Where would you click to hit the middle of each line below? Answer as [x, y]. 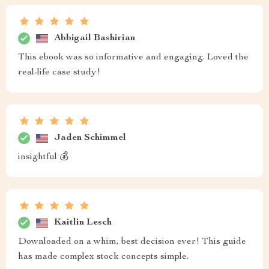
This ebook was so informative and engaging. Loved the [133, 58]
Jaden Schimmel [90, 138]
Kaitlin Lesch [83, 222]
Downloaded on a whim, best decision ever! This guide [132, 242]
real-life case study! [59, 73]
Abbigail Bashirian [95, 38]
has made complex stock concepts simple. [103, 257]
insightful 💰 [43, 157]
